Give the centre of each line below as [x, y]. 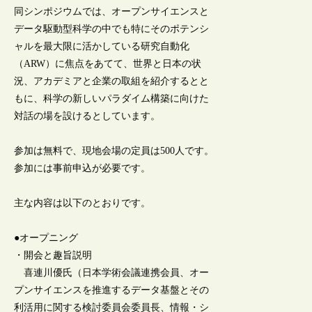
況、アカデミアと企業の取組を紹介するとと [112, 81]
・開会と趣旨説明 [53, 256]
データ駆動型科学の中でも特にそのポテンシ [112, 29]
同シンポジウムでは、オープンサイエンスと [112, 11]
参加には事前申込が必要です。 [83, 169]
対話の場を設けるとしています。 [87, 116]
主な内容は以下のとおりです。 [83, 203]
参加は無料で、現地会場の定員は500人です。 [114, 151]
